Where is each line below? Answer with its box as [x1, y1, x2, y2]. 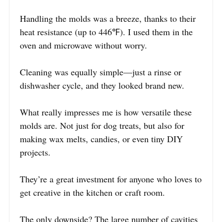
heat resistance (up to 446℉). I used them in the [20, 25, 193, 38]
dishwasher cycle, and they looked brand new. [20, 79, 184, 91]
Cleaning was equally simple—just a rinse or [20, 65, 181, 78]
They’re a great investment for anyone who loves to [20, 172, 202, 185]
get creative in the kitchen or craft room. [20, 186, 165, 198]
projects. [20, 146, 51, 158]
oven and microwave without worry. [20, 39, 147, 51]
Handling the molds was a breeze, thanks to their [20, 12, 196, 24]
